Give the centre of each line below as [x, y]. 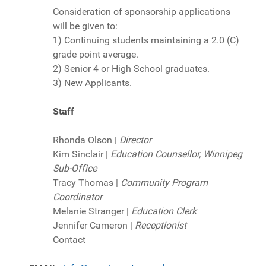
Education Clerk [164, 211]
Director [135, 140]
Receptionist [161, 225]
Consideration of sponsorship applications [142, 11]
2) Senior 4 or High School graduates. [131, 68]
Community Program [164, 182]
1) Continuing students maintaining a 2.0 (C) [146, 40]
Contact [69, 239]
